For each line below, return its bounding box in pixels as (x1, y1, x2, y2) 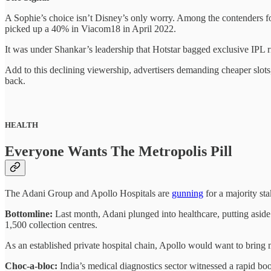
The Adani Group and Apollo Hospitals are (5, 188, 172, 199)
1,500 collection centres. (5, 220, 97, 230)
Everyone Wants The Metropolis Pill (5, 143, 232, 160)
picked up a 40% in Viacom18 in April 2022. (5, 24, 176, 34)
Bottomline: (5, 209, 53, 220)
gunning (172, 188, 203, 199)
